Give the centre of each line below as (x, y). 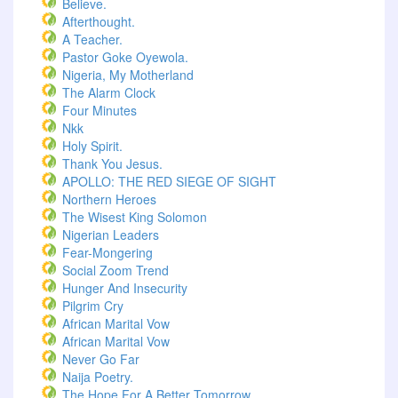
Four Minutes (99, 110)
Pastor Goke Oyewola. (125, 57)
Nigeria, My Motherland (128, 75)
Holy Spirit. (92, 146)
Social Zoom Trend (115, 270)
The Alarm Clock (109, 92)
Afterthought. (99, 21)
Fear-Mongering (107, 252)
